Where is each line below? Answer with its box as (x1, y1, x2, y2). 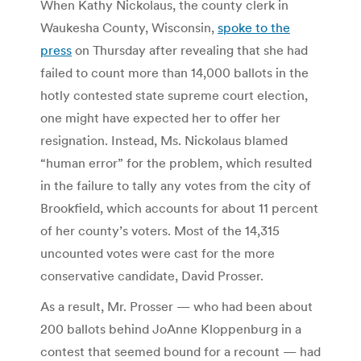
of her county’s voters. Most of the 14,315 (40, 222, 280, 239)
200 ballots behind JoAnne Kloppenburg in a (40, 320, 301, 337)
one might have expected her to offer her (40, 109, 280, 126)
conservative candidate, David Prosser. (40, 267, 263, 284)
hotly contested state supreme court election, (40, 86, 308, 103)
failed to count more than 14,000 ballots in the (40, 64, 309, 81)
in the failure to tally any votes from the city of (40, 176, 311, 193)
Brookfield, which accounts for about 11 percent (40, 199, 318, 216)
